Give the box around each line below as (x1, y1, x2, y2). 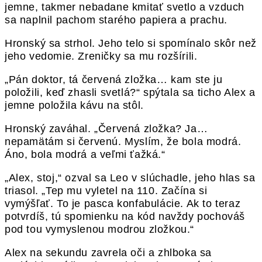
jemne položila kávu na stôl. (5, 99, 144, 112)
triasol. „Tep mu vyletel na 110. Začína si (5, 185, 208, 197)
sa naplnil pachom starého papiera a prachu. (5, 14, 227, 26)
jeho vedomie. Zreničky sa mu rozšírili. (5, 50, 198, 63)
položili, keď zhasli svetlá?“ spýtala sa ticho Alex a (5, 87, 256, 99)
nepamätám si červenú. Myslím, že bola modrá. (5, 136, 242, 148)
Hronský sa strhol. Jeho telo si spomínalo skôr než (5, 37, 257, 50)
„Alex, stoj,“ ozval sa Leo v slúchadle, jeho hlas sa (5, 172, 256, 184)
